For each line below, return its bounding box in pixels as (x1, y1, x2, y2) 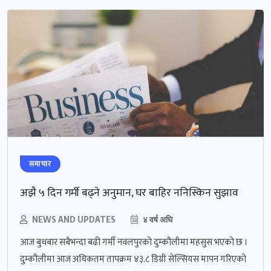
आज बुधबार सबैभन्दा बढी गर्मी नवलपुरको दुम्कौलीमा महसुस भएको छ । (20, 235, 248, 250)
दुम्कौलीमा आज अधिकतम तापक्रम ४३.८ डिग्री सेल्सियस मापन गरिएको (20, 252, 246, 267)
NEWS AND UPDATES (32, 214, 116, 225)
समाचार (29, 158, 51, 171)
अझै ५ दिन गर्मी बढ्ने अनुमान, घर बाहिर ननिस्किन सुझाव (20, 184, 238, 203)
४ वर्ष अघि (141, 214, 172, 225)
